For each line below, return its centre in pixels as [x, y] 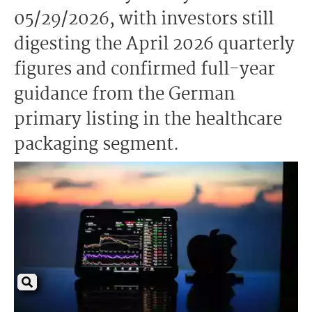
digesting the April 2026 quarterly [154, 45]
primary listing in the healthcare [148, 120]
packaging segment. [96, 145]
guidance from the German [124, 95]
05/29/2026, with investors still [144, 19]
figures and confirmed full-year [145, 70]
